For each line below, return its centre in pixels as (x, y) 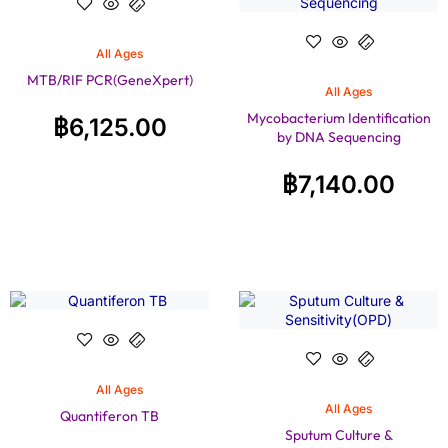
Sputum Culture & (338, 435)
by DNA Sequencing (338, 136)
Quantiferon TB (109, 416)
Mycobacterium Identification (338, 117)
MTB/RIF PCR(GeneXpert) (109, 79)
